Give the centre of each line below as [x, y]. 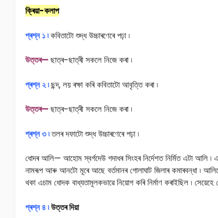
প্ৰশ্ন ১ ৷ [38, 35]
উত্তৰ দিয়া [65, 207]
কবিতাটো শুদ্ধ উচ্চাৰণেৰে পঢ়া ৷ [90, 35]
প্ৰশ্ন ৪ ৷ [38, 207]
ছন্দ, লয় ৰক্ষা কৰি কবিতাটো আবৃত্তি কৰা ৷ [105, 84]
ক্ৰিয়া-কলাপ [42, 11]
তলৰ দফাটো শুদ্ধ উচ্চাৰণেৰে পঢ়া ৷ [95, 134]
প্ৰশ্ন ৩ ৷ [38, 134]
